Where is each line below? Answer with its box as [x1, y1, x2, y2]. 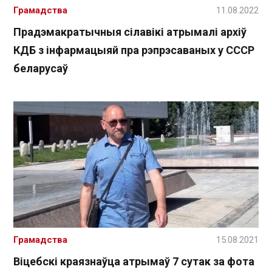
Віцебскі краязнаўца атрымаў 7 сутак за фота [13, 255, 254, 268]
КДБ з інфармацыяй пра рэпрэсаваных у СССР [13, 43, 254, 56]
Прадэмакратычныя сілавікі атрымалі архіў [13, 25, 246, 38]
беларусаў [13, 61, 68, 75]
